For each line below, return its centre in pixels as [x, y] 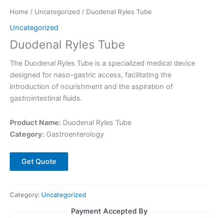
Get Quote [39, 162]
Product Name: [35, 122]
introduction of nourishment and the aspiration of [91, 87]
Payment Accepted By [109, 211]
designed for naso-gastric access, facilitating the [91, 75]
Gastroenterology [74, 134]
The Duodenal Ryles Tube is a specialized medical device [102, 64]
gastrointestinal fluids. [46, 99]
